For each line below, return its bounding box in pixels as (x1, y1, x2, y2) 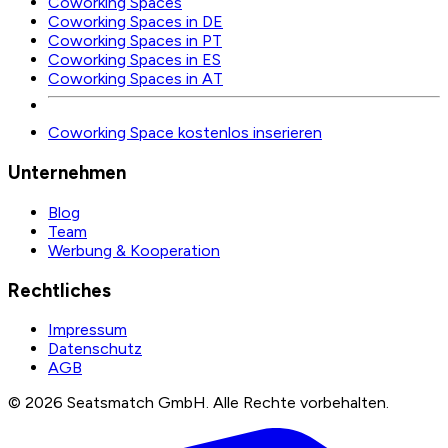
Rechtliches (8, 278, 111, 302)
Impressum (48, 320, 127, 340)
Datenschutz (48, 339, 142, 359)
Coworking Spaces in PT (48, 31, 222, 51)
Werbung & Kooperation (48, 240, 220, 260)
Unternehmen (8, 161, 126, 185)
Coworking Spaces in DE (48, 12, 223, 32)
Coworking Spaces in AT (48, 69, 223, 89)
